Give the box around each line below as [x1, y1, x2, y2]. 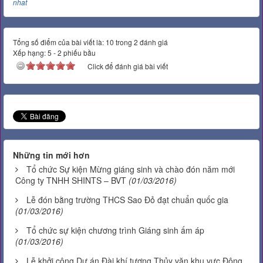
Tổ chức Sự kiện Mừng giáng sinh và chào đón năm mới [26, 163, 235, 175]
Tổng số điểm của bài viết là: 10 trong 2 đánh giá [13, 36, 168, 47]
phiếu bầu [62, 47, 96, 58]
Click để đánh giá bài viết [87, 60, 168, 71]
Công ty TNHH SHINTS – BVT [15, 174, 126, 186]
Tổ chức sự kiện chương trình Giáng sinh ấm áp [26, 224, 204, 236]
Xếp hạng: [13, 47, 48, 58]
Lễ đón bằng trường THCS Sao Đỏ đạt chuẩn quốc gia [26, 193, 228, 205]
